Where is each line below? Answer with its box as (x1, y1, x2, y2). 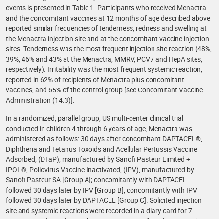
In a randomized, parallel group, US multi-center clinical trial (6, 113, 183, 123)
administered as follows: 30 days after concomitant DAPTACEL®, (6, 134, 202, 143)
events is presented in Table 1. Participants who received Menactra (6, 3, 206, 12)
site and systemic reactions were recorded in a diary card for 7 (6, 206, 192, 215)
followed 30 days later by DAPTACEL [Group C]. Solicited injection (6, 196, 202, 205)
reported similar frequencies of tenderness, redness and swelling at (6, 23, 207, 33)
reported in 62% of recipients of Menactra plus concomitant (6, 75, 184, 84)
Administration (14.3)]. (6, 95, 75, 105)
